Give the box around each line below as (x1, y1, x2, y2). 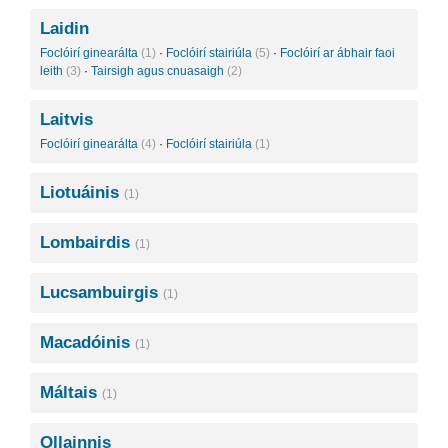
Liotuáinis (40, 183, 124, 202)
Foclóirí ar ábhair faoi (280, 46, 395, 60)
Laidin (40, 19, 89, 38)
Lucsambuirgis (40, 283, 163, 302)
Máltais (40, 383, 102, 402)
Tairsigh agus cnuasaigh (91, 64, 227, 78)
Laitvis (40, 110, 93, 129)
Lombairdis (40, 233, 135, 252)
